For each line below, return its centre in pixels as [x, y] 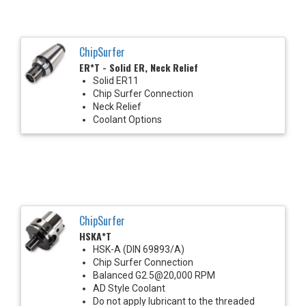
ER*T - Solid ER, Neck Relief [139, 67]
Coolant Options [127, 119]
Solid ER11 [116, 80]
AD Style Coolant [129, 288]
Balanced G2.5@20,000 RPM [154, 275]
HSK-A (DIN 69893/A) [139, 249]
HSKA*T [95, 236]
